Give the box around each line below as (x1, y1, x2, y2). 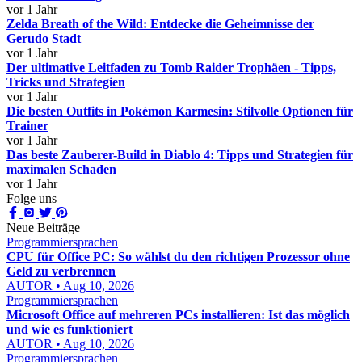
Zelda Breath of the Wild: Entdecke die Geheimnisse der (6, 17, 314, 31)
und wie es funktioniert (6, 322, 133, 336)
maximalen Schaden (6, 162, 116, 176)
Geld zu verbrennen (6, 264, 116, 278)
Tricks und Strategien (6, 75, 125, 89)
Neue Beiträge (6, 221, 80, 234)
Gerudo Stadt (6, 32, 81, 45)
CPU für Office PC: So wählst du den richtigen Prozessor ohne (6, 250, 350, 263)
